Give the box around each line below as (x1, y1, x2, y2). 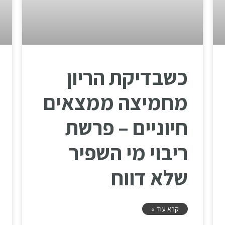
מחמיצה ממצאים (43, 88, 188, 116)
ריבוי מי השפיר (69, 138, 188, 166)
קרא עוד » (151, 204, 179, 213)
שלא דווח (111, 163, 188, 191)
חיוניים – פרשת (65, 113, 188, 141)
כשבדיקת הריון (66, 63, 188, 91)
